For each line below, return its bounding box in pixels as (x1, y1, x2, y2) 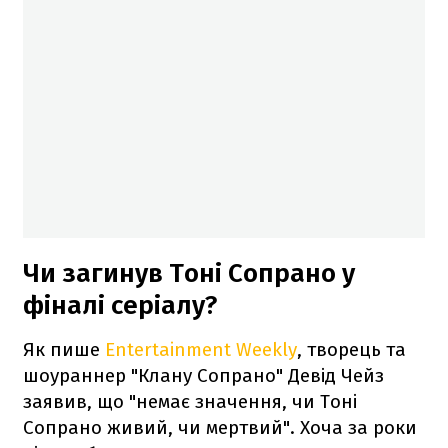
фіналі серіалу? (23, 289, 217, 321)
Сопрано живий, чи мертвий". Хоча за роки (23, 415, 417, 439)
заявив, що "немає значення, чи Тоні (23, 389, 357, 413)
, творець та (297, 337, 406, 361)
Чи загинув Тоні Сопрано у (23, 257, 355, 289)
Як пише (23, 337, 105, 361)
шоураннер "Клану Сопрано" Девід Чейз (23, 363, 384, 387)
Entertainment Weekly (105, 337, 297, 361)
